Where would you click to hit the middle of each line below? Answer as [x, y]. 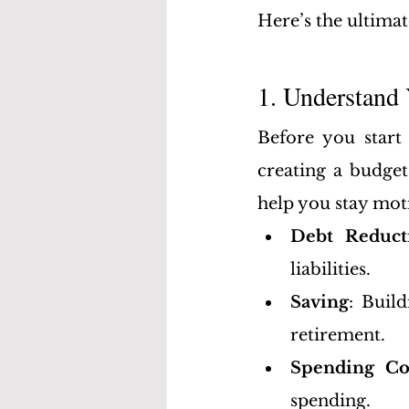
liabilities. [330, 269]
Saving [320, 302]
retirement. [338, 335]
